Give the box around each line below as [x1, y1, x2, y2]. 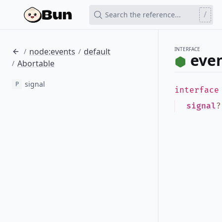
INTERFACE [174, 46, 200, 53]
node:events [29, 46, 75, 57]
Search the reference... [105, 10, 181, 19]
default [84, 46, 111, 57]
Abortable [17, 58, 55, 69]
